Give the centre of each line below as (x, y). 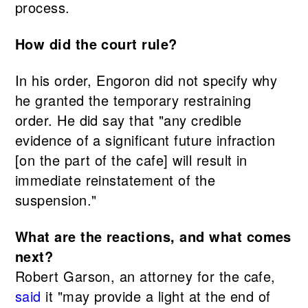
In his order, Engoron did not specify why (146, 80)
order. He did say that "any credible (128, 120)
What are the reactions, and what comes (153, 236)
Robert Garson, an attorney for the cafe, (145, 276)
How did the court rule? (96, 44)
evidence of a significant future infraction (145, 140)
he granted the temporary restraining (133, 100)
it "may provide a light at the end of (156, 296)
